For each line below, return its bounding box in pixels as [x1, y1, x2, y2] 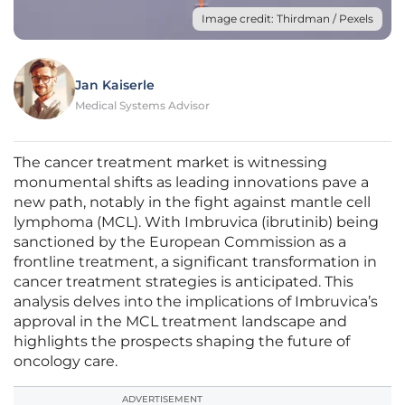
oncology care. [14, 353, 118, 371]
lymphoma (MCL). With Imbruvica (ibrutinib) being [14, 213, 379, 231]
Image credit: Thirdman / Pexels [202, 12, 373, 26]
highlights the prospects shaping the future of [14, 333, 350, 351]
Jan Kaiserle [75, 77, 155, 94]
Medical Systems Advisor [75, 99, 210, 113]
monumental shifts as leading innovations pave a [14, 174, 369, 192]
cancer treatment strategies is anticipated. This [14, 273, 353, 291]
